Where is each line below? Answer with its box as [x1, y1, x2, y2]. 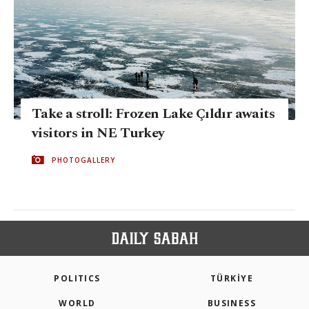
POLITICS [54, 272, 101, 285]
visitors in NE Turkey [32, 122, 165, 143]
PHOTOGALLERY [52, 154, 115, 165]
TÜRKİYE [210, 272, 254, 285]
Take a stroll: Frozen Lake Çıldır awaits [32, 103, 275, 124]
